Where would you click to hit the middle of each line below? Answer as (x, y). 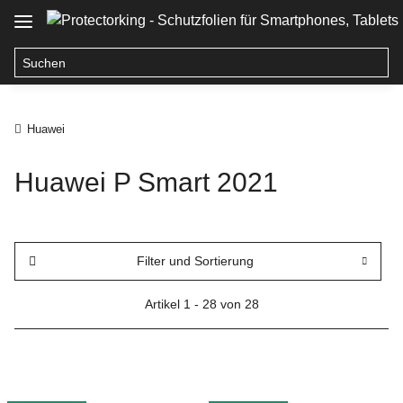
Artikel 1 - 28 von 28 (201, 304)
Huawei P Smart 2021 (146, 182)
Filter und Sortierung (195, 261)
